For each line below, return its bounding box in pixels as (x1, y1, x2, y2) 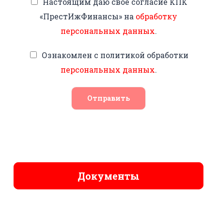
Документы (77, 170, 139, 183)
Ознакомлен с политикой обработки (42, 50, 188, 61)
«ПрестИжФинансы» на (40, 11, 136, 22)
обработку (136, 11, 177, 22)
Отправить (87, 93, 130, 103)
